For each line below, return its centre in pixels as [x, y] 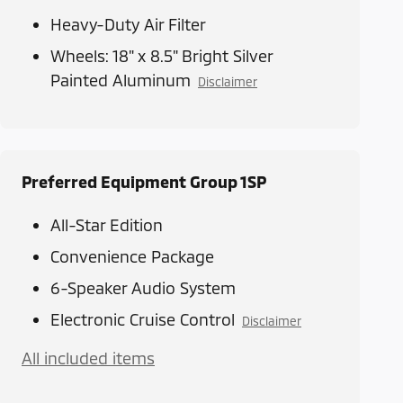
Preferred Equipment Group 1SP [144, 182]
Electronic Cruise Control [143, 320]
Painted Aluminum [121, 81]
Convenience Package [132, 257]
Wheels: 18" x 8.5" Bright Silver [161, 56]
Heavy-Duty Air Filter [128, 25]
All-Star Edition [107, 225]
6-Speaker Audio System [143, 288]
